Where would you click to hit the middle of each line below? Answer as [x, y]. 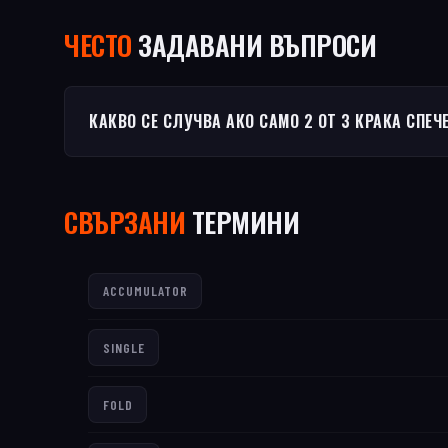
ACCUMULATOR [145, 291]
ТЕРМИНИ [242, 222]
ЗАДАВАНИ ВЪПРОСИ [253, 45]
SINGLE [123, 348]
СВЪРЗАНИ [124, 222]
